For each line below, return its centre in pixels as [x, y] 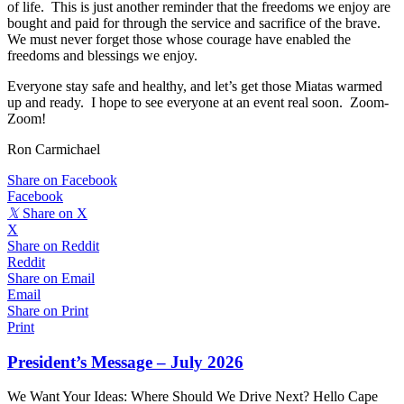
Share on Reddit [53, 245]
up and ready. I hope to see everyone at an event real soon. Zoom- [198, 102]
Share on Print [48, 310]
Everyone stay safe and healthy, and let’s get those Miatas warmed [195, 86]
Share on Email [51, 278]
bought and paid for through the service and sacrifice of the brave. [196, 23]
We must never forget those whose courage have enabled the [179, 39]
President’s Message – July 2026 [125, 362]
